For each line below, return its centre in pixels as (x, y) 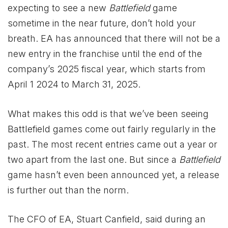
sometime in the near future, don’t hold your (102, 23)
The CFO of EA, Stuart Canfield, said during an (107, 219)
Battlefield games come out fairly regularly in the (112, 129)
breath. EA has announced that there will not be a (114, 39)
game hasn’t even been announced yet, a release (113, 175)
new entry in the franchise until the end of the (105, 54)
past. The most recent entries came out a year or (112, 144)
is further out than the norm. (68, 190)
